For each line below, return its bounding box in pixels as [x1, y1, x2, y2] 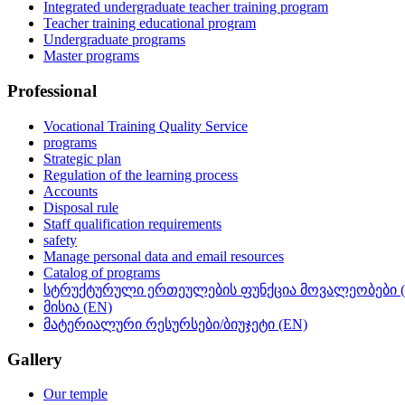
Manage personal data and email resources [43, 248, 284, 264]
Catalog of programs [43, 264, 160, 280]
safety [43, 231, 77, 248]
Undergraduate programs [43, 32, 185, 48]
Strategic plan [43, 150, 121, 166]
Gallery [7, 349, 62, 369]
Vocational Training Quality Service [43, 118, 248, 134]
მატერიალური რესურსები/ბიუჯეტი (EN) [43, 316, 307, 332]
